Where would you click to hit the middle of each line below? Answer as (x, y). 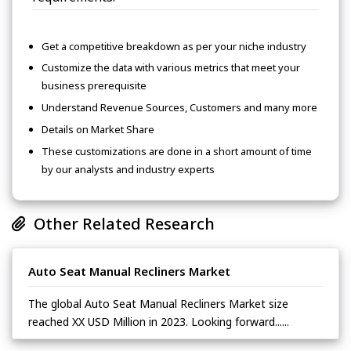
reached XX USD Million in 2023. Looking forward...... (159, 321)
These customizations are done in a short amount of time (177, 151)
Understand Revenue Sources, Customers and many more (179, 108)
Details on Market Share (98, 129)
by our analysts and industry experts (128, 169)
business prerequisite (94, 86)
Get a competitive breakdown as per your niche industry (174, 46)
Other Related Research (120, 223)
